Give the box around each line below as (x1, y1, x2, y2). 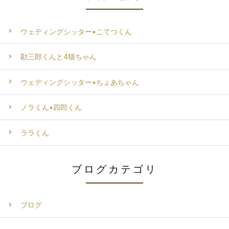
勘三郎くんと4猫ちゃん (20, 52, 97, 61)
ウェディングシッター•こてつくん (20, 27, 132, 36)
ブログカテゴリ (72, 163, 157, 175)
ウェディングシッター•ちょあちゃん (20, 77, 139, 86)
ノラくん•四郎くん (20, 103, 82, 112)
